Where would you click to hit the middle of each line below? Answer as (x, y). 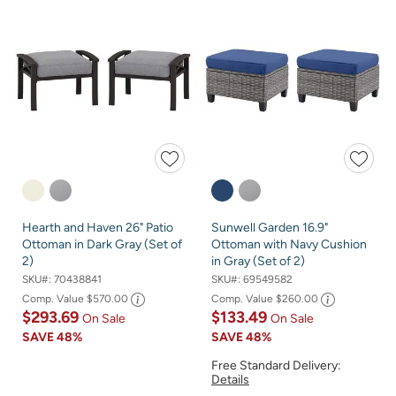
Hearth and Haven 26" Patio (98, 227)
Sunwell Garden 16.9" (270, 227)
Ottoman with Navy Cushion (289, 244)
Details (230, 380)
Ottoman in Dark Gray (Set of (102, 244)
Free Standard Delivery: (276, 366)
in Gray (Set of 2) (258, 261)
